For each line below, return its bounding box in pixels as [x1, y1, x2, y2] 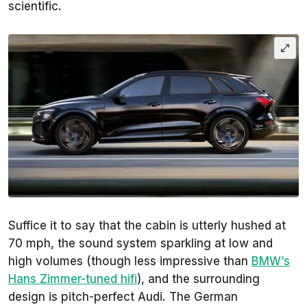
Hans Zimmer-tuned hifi [8, 272, 137, 286]
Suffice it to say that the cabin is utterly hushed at [8, 219, 286, 233]
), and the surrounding [137, 272, 260, 286]
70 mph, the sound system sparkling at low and [8, 236, 273, 251]
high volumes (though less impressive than [8, 254, 251, 269]
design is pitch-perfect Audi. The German [8, 290, 238, 304]
